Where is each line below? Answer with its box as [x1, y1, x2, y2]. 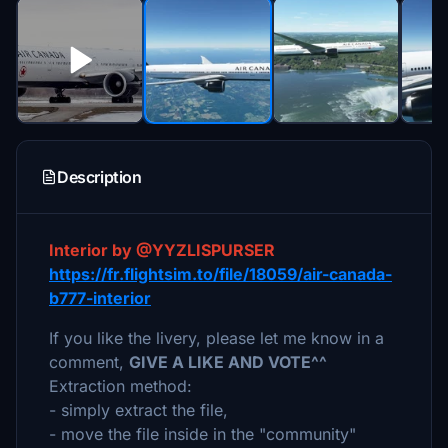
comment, [49, 352, 129, 372]
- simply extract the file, [49, 400, 228, 420]
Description [57, 167, 142, 187]
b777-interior [49, 288, 151, 308]
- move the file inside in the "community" [49, 424, 356, 444]
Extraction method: [49, 376, 192, 396]
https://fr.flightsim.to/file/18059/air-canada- [49, 264, 392, 284]
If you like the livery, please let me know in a [49, 328, 384, 348]
